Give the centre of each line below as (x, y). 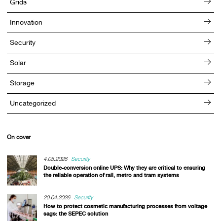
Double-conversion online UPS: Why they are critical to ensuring (124, 167)
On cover (18, 137)
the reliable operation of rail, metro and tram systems (111, 175)
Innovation (26, 22)
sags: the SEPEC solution (75, 214)
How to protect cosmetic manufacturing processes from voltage (125, 206)
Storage (22, 83)
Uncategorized (33, 103)
